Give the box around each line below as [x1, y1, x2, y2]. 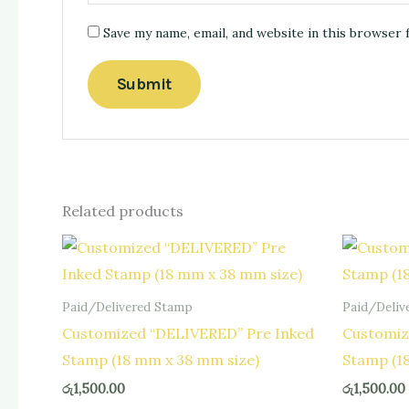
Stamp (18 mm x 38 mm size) [62, 351, 259, 370]
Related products [62, 201, 184, 220]
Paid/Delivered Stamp [62, 298, 193, 315]
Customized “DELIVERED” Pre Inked [62, 324, 314, 343]
